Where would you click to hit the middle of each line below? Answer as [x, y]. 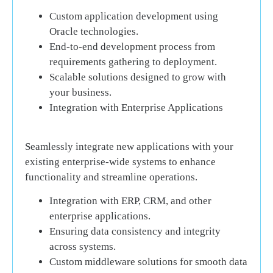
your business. [80, 92]
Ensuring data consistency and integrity [135, 232]
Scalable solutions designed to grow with [138, 77]
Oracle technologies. [94, 31]
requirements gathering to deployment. [133, 62]
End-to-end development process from [132, 46]
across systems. [83, 247]
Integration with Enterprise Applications [136, 107]
